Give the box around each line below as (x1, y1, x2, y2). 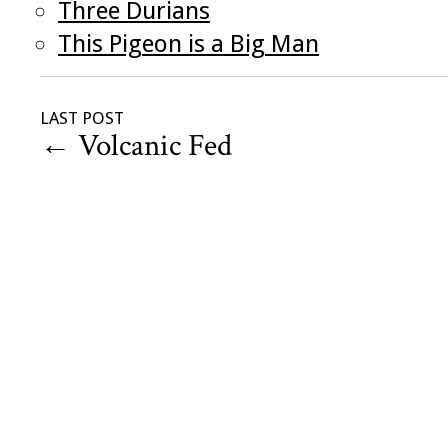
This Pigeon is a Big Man (58, 29, 319, 59)
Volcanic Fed (71, 126, 232, 167)
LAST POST (40, 108, 124, 129)
